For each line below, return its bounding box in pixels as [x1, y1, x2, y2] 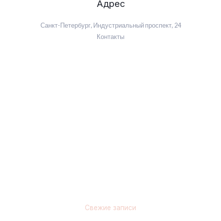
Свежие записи [85, 203, 136, 212]
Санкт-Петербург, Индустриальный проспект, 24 [40, 21, 181, 29]
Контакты [97, 32, 124, 40]
